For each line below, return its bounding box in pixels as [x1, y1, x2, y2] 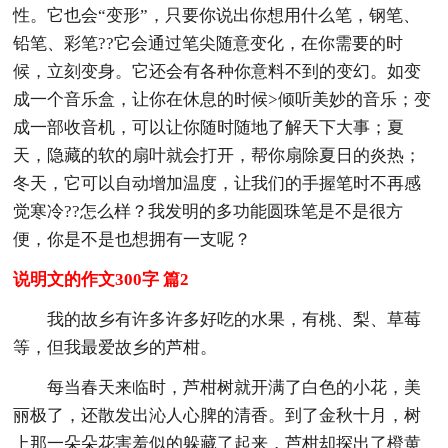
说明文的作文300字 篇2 [13, 269, 190, 289]
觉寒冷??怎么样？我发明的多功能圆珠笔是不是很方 [13, 201, 404, 221]
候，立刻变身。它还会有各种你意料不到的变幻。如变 [13, 61, 422, 81]
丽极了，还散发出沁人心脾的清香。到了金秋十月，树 [13, 405, 422, 425]
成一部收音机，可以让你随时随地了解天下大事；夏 [13, 117, 405, 137]
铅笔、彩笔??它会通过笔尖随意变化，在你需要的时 [13, 33, 404, 53]
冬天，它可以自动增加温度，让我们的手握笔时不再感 [13, 173, 422, 193]
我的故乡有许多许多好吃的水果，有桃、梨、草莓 [47, 309, 422, 329]
